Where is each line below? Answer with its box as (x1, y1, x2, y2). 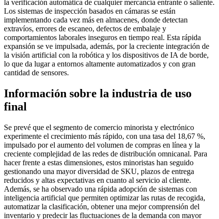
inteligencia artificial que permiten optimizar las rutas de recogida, (4, 193, 205, 202)
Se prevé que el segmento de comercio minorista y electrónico (4, 123, 194, 131)
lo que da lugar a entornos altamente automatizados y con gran (4, 59, 196, 68)
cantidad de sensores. (4, 68, 69, 77)
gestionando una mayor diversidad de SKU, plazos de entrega (4, 167, 194, 175)
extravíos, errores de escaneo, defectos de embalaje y (4, 24, 166, 33)
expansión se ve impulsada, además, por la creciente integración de (4, 42, 209, 50)
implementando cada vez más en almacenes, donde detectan (4, 15, 188, 24)
